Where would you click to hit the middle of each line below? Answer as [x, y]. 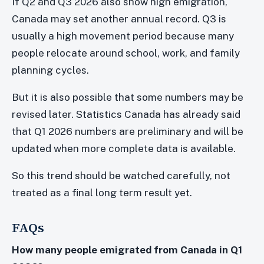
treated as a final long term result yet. [102, 192]
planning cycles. [50, 70]
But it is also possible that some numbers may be [128, 97]
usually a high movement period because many [123, 36]
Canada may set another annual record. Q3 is [119, 19]
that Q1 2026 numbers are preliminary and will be [128, 131]
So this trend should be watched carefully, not [121, 175]
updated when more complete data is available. [124, 148]
